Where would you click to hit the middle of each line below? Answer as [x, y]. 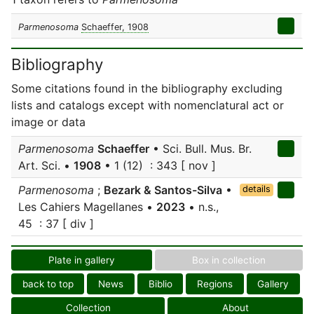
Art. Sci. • [46, 165]
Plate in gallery [82, 260]
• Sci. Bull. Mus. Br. [200, 149]
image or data [48, 122]
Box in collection [229, 260]
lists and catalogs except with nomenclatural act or [148, 105]
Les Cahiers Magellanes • [87, 207]
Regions [214, 284]
